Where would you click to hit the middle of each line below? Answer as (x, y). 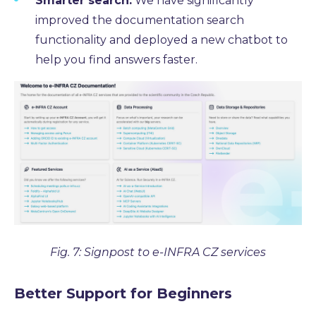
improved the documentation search (140, 20)
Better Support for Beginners (123, 293)
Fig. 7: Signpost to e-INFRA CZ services (158, 252)
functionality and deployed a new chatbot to (162, 40)
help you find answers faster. (116, 60)
